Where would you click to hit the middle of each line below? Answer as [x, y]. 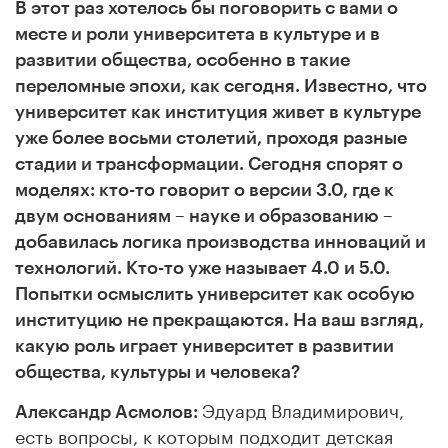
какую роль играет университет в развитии [204, 345]
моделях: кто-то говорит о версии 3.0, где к [204, 189]
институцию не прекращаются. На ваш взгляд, [219, 319]
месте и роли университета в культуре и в [197, 33]
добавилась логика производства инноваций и [220, 241]
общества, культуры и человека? [157, 371]
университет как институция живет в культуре [218, 111]
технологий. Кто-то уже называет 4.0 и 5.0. [202, 267]
